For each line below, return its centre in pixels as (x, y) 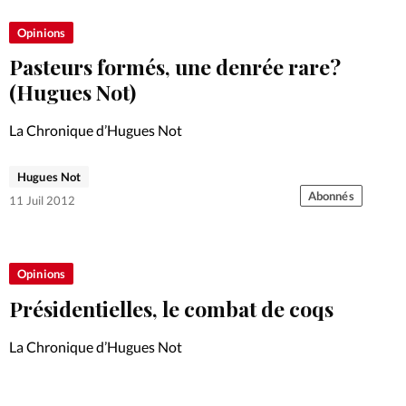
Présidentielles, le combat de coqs (171, 308)
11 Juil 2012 (42, 201)
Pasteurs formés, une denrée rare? (175, 66)
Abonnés (331, 196)
